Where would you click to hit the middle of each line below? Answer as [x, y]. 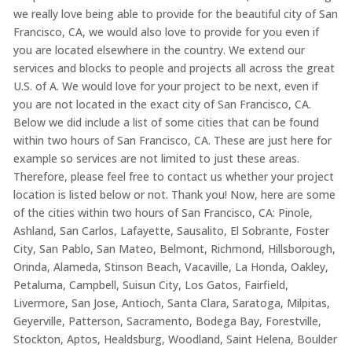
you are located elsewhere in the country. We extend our [159, 50]
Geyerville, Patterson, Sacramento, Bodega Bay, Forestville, [167, 321]
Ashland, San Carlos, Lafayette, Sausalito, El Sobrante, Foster [171, 231]
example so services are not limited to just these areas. [156, 159]
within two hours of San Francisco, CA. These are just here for [172, 141]
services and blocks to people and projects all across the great [174, 68]
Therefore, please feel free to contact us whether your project [173, 177]
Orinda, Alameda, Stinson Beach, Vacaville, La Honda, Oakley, [170, 267]
